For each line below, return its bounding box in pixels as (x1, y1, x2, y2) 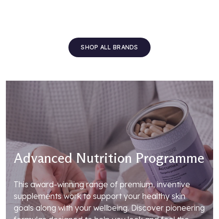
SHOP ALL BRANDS (81, 43, 138, 51)
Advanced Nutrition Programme (14, 149, 204, 166)
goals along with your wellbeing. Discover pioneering (14, 202, 205, 213)
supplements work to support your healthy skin (14, 191, 185, 201)
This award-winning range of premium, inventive (14, 179, 190, 189)
